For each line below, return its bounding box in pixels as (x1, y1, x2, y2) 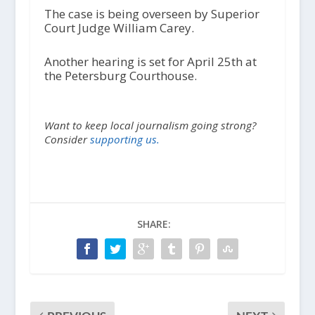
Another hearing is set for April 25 (44, 53, 231, 70)
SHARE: (136, 217, 171, 231)
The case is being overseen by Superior (44, 6, 259, 22)
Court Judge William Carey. (44, 20, 194, 37)
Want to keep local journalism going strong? (44, 117, 257, 132)
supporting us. (89, 131, 160, 146)
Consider (44, 131, 90, 146)
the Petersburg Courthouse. (44, 67, 197, 84)
